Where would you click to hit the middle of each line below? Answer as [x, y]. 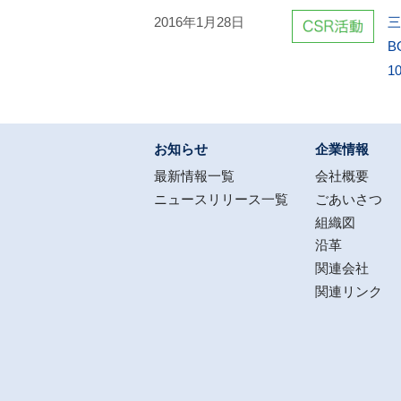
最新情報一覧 [194, 176]
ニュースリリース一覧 [221, 199]
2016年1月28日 [199, 21]
